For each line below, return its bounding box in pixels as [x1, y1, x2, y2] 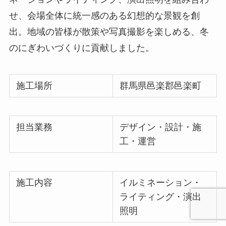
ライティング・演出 [120, 191, 202, 202]
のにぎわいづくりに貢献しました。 [9, 43, 154, 53]
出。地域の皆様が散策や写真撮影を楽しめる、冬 [9, 27, 209, 37]
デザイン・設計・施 [120, 122, 202, 132]
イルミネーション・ [120, 177, 202, 188]
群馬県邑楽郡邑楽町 [120, 81, 202, 91]
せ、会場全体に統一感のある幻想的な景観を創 [9, 11, 200, 21]
